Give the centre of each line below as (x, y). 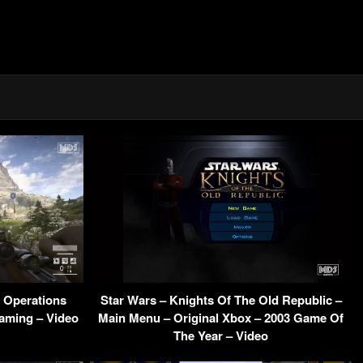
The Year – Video (221, 335)
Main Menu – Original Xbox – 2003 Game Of (221, 317)
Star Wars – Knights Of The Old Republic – (221, 299)
